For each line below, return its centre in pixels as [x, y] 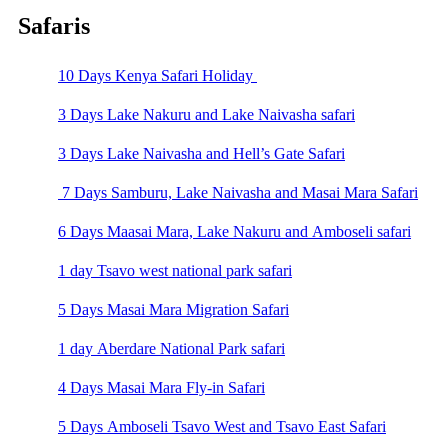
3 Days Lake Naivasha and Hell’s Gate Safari [201, 154]
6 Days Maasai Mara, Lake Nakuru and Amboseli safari [234, 232]
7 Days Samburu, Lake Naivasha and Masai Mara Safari [238, 193]
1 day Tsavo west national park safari [175, 271]
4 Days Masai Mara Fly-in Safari [161, 388]
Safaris [54, 25]
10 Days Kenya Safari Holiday [157, 76]
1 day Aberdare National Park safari [171, 349]
